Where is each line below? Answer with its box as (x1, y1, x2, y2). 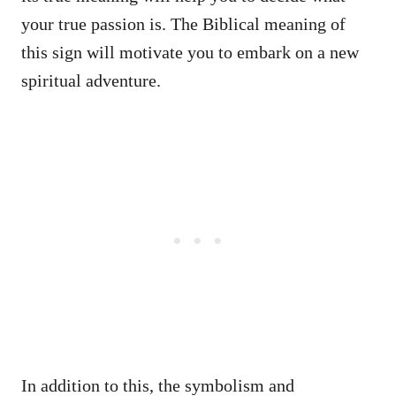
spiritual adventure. (21, 70, 161, 90)
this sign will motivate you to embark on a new (21, 42, 359, 62)
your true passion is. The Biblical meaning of (21, 13, 346, 34)
